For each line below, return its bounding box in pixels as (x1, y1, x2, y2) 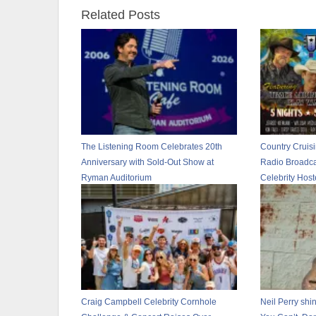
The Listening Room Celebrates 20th (81, 141, 222, 152)
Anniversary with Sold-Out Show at (81, 157, 214, 167)
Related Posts (81, 7, 160, 22)
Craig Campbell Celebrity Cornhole (81, 296, 217, 307)
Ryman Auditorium (81, 172, 152, 183)
